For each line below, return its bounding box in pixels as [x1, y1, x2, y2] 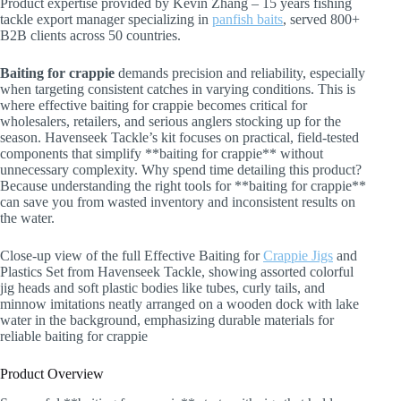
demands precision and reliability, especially [115, 64, 365, 81]
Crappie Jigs [263, 247, 333, 263]
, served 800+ [283, 11, 360, 27]
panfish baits [212, 11, 283, 27]
